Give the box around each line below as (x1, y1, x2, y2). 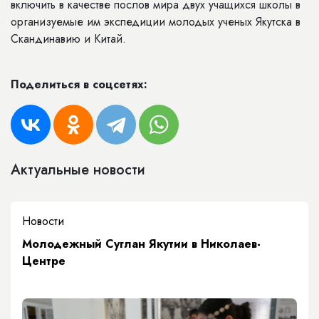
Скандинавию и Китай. (11, 31, 126, 47)
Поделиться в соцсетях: (11, 76, 147, 93)
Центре (22, 253, 66, 269)
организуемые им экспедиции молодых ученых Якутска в (11, 14, 300, 30)
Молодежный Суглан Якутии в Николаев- (22, 236, 261, 252)
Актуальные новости (11, 159, 145, 180)
